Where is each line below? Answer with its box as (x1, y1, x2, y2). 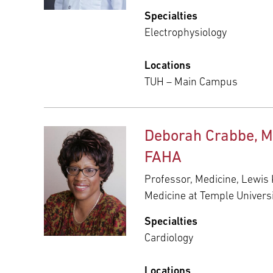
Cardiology (144, 232, 193, 244)
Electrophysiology (144, 27, 227, 39)
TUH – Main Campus (144, 76, 238, 88)
